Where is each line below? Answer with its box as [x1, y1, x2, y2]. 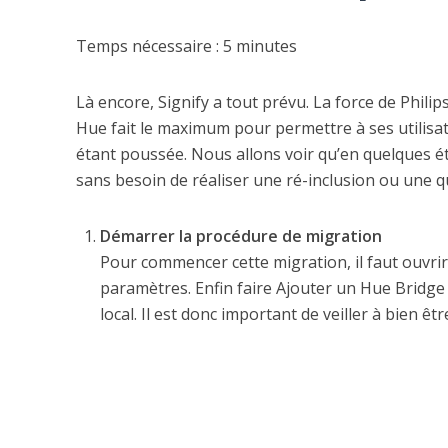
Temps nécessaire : [75, 35, 223, 58]
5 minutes [222, 35, 297, 58]
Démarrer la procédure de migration [99, 225, 382, 248]
